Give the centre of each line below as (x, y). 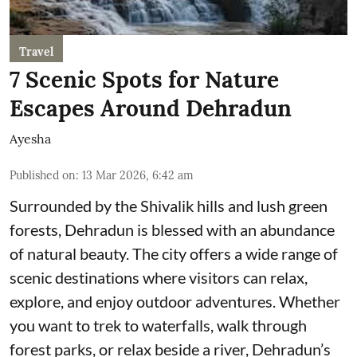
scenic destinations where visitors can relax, (159, 277)
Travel (36, 51)
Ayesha (30, 138)
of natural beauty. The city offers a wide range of (174, 253)
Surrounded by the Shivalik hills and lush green (169, 205)
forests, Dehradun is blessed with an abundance (172, 229)
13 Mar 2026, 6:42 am (138, 175)
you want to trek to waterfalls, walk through (158, 325)
